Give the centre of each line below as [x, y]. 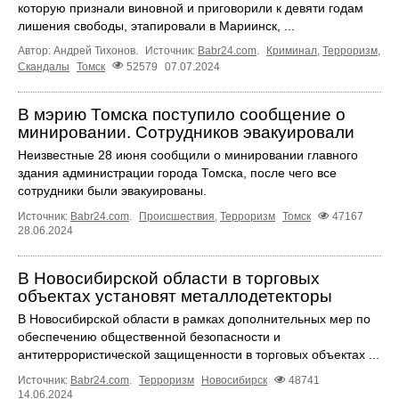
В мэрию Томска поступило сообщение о [182, 114]
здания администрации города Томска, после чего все [177, 172]
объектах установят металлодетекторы [175, 296]
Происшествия [177, 216]
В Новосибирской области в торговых [169, 278]
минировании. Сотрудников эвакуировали [186, 132]
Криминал [292, 51]
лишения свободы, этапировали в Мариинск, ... [156, 26]
